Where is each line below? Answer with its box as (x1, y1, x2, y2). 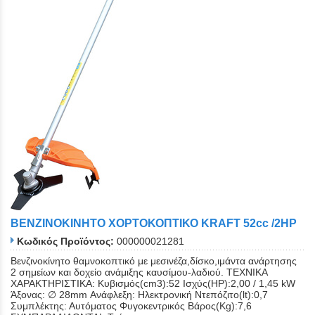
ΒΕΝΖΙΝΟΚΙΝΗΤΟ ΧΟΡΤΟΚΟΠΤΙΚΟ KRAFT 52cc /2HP (11, 217, 297, 230)
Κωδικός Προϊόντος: (17, 235, 114, 247)
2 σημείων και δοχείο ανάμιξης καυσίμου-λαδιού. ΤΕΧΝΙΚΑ (11, 266, 267, 278)
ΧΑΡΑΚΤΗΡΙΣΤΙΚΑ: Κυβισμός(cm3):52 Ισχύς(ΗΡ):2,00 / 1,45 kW (11, 277, 295, 289)
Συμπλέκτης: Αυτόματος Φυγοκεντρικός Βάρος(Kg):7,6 (11, 300, 252, 311)
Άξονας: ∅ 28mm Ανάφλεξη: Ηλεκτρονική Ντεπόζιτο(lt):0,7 (11, 288, 268, 300)
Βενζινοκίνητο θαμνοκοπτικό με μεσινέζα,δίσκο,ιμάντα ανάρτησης (11, 255, 297, 266)
